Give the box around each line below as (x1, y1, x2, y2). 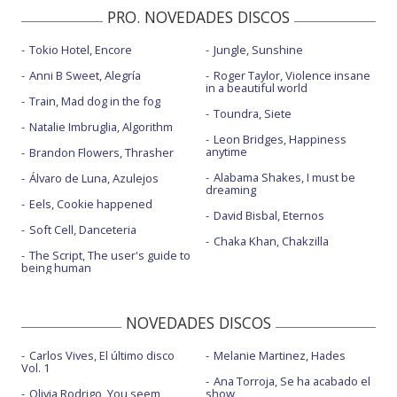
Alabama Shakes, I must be (213, 169, 355, 186)
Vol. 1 (21, 360, 50, 377)
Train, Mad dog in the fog (29, 93, 160, 110)
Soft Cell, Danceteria (29, 222, 136, 238)
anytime (205, 144, 247, 160)
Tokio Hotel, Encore (29, 42, 132, 58)
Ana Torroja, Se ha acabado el (213, 373, 370, 390)
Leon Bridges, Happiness (213, 131, 346, 148)
